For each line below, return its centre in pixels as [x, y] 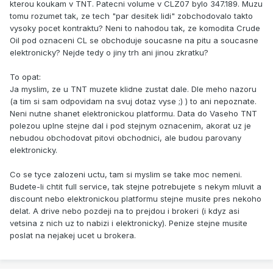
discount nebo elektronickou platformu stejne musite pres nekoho [136, 199]
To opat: [25, 77]
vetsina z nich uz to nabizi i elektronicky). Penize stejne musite [129, 223]
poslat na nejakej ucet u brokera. [73, 236]
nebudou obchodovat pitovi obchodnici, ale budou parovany [126, 138]
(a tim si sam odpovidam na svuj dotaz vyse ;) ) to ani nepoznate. [133, 101]
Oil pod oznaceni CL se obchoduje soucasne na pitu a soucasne [134, 41]
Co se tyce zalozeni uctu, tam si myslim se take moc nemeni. [126, 175]
